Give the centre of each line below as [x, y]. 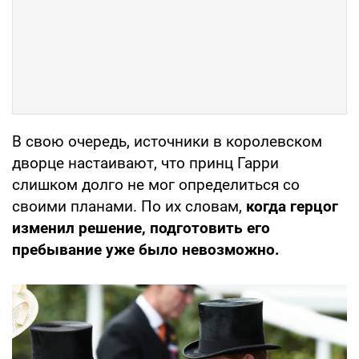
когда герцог [290, 206]
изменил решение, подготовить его [141, 228]
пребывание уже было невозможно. [146, 249]
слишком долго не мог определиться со [156, 184]
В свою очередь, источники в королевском [167, 141]
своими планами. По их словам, [127, 206]
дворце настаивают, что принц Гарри [145, 163]
